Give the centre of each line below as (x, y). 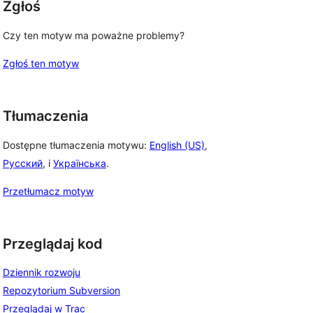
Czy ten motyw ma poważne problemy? (94, 35)
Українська (80, 163)
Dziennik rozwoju (42, 272)
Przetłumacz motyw (48, 191)
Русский (23, 163)
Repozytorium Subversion (61, 291)
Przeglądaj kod (53, 243)
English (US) (177, 145)
